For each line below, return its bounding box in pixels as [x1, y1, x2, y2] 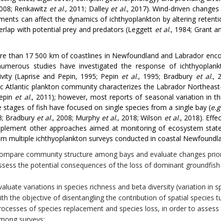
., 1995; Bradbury [137, 72, 196, 81]
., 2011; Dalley [64, 4, 111, 13]
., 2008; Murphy [51, 113, 102, 122]
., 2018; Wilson [116, 113, 164, 122]
